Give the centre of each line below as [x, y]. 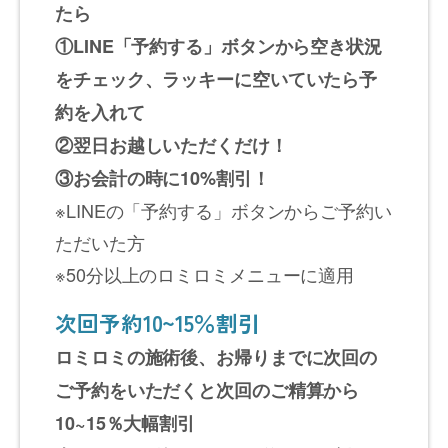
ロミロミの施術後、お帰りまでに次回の [216, 356]
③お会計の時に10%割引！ [162, 177]
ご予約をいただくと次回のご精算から [207, 389]
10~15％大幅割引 [125, 422]
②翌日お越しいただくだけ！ [171, 144]
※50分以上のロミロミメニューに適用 [205, 273]
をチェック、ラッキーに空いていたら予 [216, 78]
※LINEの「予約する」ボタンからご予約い [223, 209]
